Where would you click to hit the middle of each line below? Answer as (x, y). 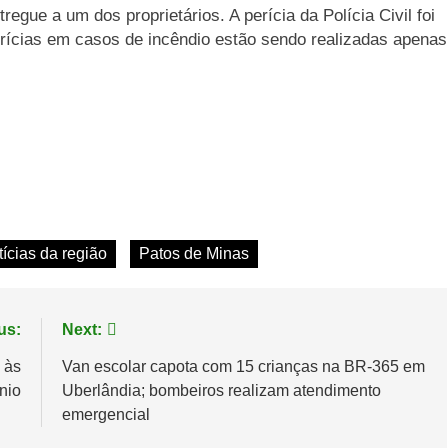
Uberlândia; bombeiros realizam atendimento (221, 390)
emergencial (105, 414)
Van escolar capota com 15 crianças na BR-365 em (243, 366)
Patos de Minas (194, 253)
